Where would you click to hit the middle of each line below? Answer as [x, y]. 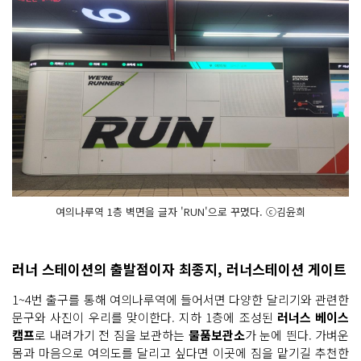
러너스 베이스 [313, 317]
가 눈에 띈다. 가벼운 [297, 334]
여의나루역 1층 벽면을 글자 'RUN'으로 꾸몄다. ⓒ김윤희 [180, 211]
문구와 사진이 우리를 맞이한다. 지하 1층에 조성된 [145, 317]
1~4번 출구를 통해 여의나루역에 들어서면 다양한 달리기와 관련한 [180, 299]
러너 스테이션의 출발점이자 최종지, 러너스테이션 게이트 [179, 268]
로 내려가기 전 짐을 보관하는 [112, 334]
